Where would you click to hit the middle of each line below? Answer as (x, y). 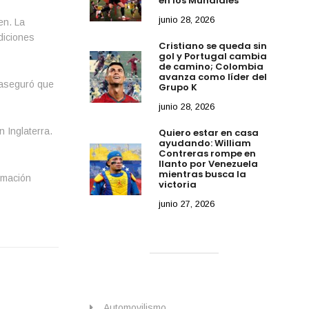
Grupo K (178, 87)
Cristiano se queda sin (213, 46)
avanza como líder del (213, 77)
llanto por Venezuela (209, 163)
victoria (178, 184)
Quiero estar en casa (209, 132)
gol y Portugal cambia (213, 56)
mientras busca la (203, 174)
